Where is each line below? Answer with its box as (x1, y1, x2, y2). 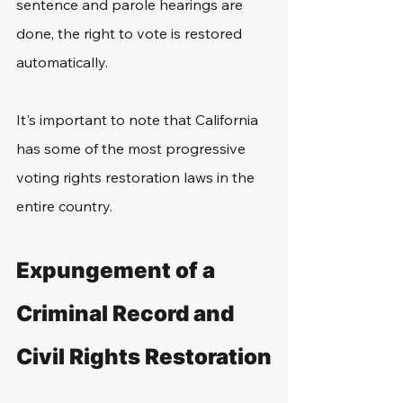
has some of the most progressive (16, 139, 249, 157)
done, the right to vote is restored (16, 24, 246, 42)
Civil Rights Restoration (16, 344, 272, 370)
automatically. (16, 53, 112, 71)
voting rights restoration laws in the (16, 168, 258, 186)
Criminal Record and (16, 300, 238, 327)
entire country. (16, 197, 116, 215)
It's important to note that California (16, 111, 262, 129)
